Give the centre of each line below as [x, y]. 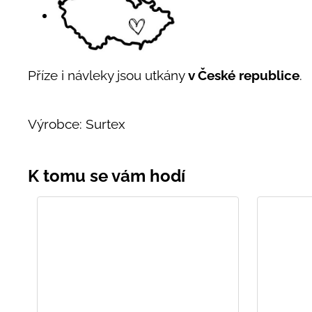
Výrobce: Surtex [77, 124]
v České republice [244, 75]
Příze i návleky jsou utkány [108, 75]
